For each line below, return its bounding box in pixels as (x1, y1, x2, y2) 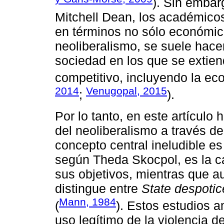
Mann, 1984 (59, 196, 116, 207)
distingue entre (55, 181, 141, 195)
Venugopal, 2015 (86, 85, 167, 97)
